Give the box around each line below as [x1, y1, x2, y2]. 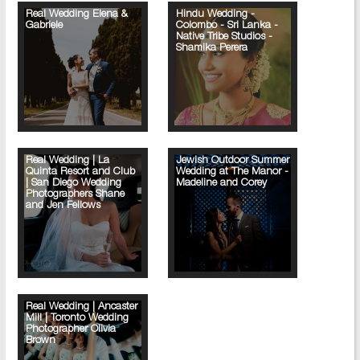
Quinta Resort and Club [25, 167, 135, 178]
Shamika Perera [175, 43, 247, 55]
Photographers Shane [25, 190, 125, 201]
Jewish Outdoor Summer [175, 156, 289, 167]
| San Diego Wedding [25, 178, 121, 190]
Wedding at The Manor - [175, 167, 288, 178]
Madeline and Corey [175, 178, 267, 190]
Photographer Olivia [25, 324, 116, 335]
